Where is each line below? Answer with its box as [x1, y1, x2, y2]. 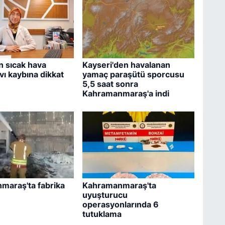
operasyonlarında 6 [82, 199, 159, 209]
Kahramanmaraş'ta [82, 180, 156, 190]
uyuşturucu [82, 189, 128, 200]
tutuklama [82, 208, 122, 219]
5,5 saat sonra [82, 79, 138, 89]
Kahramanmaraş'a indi [82, 88, 169, 99]
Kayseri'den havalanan [82, 60, 170, 70]
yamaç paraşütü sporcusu [82, 69, 184, 80]
